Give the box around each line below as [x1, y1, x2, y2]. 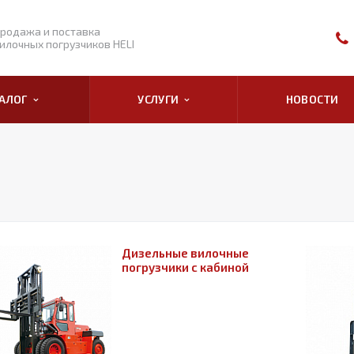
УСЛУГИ [137, 92, 185, 106]
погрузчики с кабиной [122, 260, 249, 274]
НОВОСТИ [285, 92, 339, 106]
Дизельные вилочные [122, 246, 249, 260]
